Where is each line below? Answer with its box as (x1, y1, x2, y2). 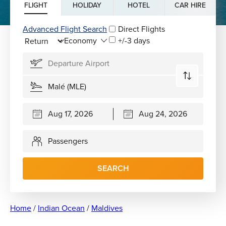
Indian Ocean (38, 202, 85, 214)
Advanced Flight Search (23, 23, 107, 35)
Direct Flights (118, 23, 165, 35)
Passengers (48, 135, 88, 147)
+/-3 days (118, 34, 150, 46)
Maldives (91, 202, 123, 214)
